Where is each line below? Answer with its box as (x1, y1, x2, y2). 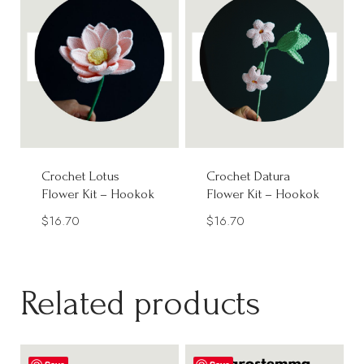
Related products (20, 283, 262, 323)
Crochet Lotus (41, 167, 120, 184)
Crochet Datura (206, 167, 290, 184)
